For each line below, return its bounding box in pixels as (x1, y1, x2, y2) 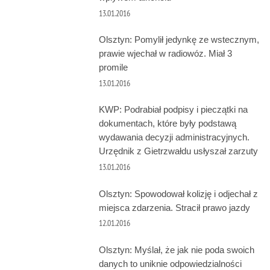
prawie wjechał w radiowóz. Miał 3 (98, 48, 232, 59)
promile (98, 62, 128, 73)
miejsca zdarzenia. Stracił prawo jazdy (98, 202, 250, 213)
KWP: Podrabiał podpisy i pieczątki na (98, 104, 248, 115)
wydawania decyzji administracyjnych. (98, 132, 250, 143)
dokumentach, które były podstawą (98, 118, 236, 129)
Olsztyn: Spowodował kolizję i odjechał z (98, 188, 258, 199)
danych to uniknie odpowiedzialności (98, 258, 242, 269)
